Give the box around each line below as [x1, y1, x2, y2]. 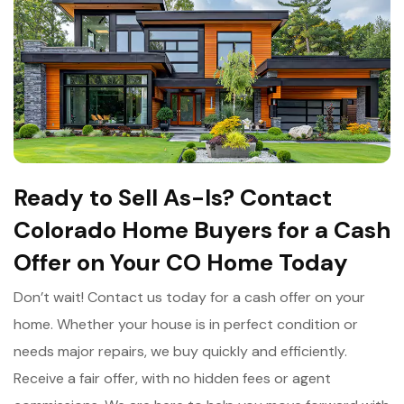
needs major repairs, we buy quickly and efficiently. [14, 341, 347, 361]
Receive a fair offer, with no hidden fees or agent [14, 368, 331, 388]
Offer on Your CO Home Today [14, 246, 348, 278]
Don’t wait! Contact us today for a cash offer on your [14, 287, 365, 307]
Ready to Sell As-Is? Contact [14, 181, 332, 213]
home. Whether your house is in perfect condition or [14, 314, 358, 334]
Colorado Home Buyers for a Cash [14, 214, 390, 245]
